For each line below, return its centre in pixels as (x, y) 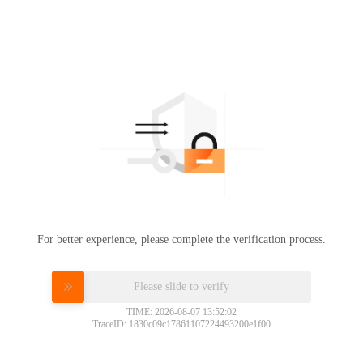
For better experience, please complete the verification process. (181, 239)
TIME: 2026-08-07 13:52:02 (181, 312)
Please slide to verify (181, 286)
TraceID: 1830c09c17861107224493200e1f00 (181, 324)
